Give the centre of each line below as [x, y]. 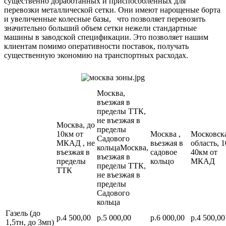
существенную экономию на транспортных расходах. [96, 55]
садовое [164, 152]
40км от [204, 152]
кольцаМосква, [123, 148]
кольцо [162, 161]
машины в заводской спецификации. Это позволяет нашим [106, 37]
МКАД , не [76, 143]
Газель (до [23, 213]
